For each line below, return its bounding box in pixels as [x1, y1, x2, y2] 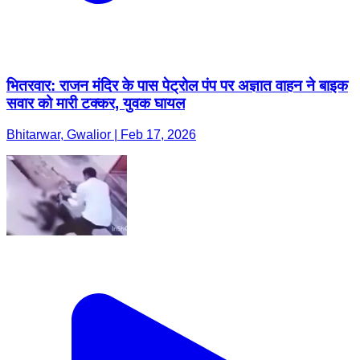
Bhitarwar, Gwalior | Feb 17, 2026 [6, 127, 196, 141]
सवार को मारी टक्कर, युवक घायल [6, 94, 185, 112]
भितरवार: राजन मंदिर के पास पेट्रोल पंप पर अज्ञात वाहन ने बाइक [6, 76, 348, 94]
